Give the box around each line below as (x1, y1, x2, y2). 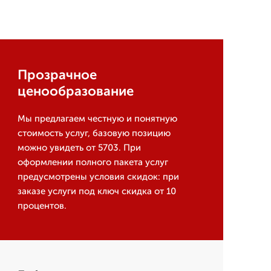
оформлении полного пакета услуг (17, 157, 168, 168)
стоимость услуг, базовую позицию (17, 128, 171, 139)
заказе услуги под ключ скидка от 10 (17, 186, 176, 197)
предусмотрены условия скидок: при (17, 171, 179, 182)
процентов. (17, 200, 67, 211)
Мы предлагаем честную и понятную (17, 113, 177, 124)
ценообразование (17, 83, 134, 99)
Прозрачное (17, 67, 97, 83)
